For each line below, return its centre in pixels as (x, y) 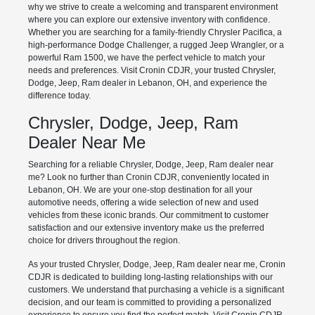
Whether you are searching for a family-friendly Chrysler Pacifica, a (155, 33)
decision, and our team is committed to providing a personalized (149, 303)
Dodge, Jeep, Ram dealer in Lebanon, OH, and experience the (147, 83)
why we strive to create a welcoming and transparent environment (153, 7)
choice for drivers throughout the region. (104, 241)
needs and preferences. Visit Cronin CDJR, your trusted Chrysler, (152, 71)
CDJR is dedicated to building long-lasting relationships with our (150, 277)
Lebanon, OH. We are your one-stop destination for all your (140, 190)
